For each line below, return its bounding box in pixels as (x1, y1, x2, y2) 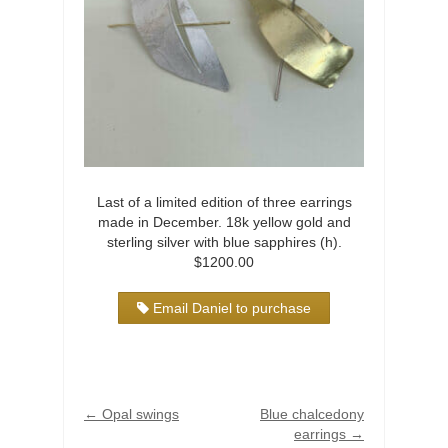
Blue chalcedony (260, 406, 364, 423)
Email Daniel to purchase (153, 300, 312, 317)
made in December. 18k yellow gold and (97, 213, 351, 230)
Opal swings (98, 406, 179, 423)
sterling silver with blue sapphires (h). (106, 233, 342, 250)
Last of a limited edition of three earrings (96, 193, 352, 210)
